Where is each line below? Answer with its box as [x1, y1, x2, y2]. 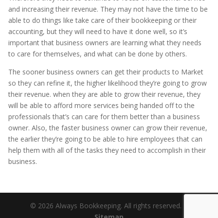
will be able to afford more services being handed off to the [8, 101, 195, 110]
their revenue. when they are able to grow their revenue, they [8, 90, 200, 99]
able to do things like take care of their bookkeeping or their [8, 16, 197, 25]
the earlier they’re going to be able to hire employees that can [8, 134, 202, 144]
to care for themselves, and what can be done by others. [8, 49, 187, 59]
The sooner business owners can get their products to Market [8, 67, 203, 77]
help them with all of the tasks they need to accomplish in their [8, 145, 206, 155]
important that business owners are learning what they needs [8, 38, 201, 48]
